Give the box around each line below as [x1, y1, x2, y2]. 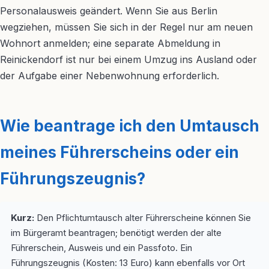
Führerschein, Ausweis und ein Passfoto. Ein [11, 242, 192, 253]
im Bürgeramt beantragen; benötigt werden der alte [11, 227, 222, 238]
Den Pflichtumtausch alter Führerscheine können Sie [34, 212, 251, 223]
